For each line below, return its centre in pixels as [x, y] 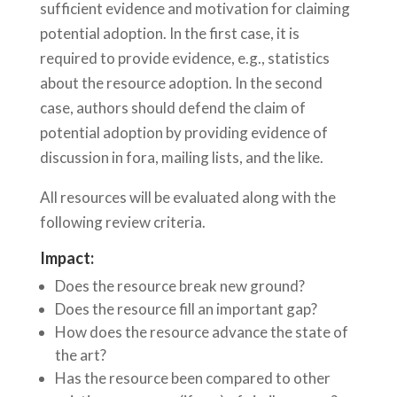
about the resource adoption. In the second [181, 83]
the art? [80, 355]
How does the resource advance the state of [201, 332]
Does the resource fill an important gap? [186, 309]
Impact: [66, 258]
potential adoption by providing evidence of [183, 133]
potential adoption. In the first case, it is [169, 34]
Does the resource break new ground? [179, 286]
